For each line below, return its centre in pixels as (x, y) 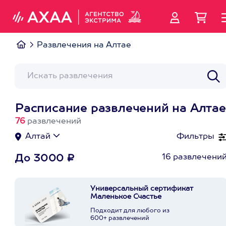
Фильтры (195, 137)
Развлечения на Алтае (84, 45)
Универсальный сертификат (142, 189)
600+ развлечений (120, 218)
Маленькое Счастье (126, 197)
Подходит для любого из (130, 211)
